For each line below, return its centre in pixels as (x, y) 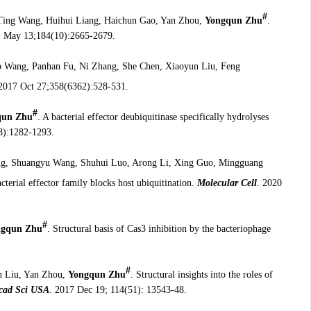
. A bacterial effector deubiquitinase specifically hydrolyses (153, 117)
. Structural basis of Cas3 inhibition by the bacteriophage (159, 228)
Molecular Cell (227, 183)
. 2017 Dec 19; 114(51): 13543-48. (118, 290)
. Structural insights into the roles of (201, 275)
